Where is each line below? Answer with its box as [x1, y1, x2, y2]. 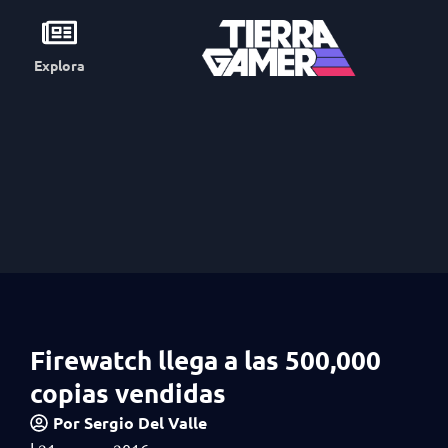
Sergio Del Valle [80, 412, 207, 433]
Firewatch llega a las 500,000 [30, 343, 381, 376]
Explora [34, 56, 86, 74]
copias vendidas [30, 376, 226, 409]
